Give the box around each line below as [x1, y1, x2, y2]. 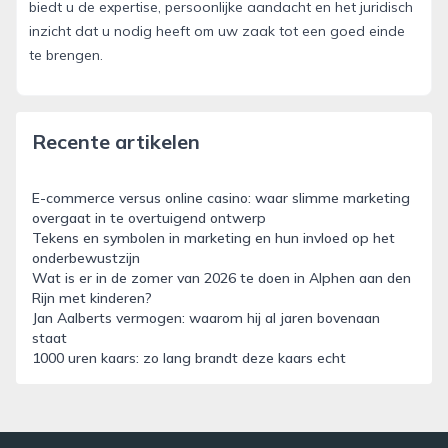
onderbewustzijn [32, 248, 140, 267]
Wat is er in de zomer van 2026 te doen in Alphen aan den [32, 268, 411, 287]
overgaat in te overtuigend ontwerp [32, 208, 266, 227]
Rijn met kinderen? [32, 288, 152, 307]
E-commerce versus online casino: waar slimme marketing [32, 188, 410, 207]
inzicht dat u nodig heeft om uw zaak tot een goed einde [29, 21, 405, 40]
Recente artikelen [32, 128, 200, 154]
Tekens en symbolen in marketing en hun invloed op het [32, 228, 395, 247]
